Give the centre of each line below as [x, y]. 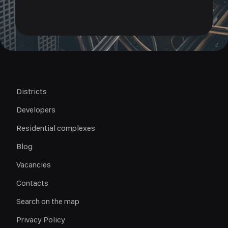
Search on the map [48, 201]
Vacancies [34, 165]
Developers [36, 110]
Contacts [32, 183]
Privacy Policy [41, 220]
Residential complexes [56, 128]
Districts [32, 91]
